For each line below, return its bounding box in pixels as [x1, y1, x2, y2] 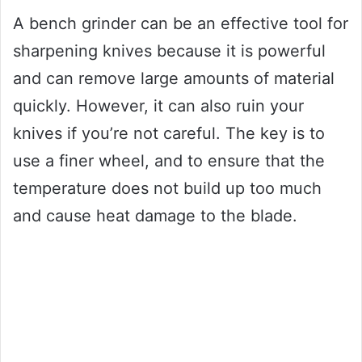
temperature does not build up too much [13, 178, 322, 198]
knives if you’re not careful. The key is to [13, 123, 325, 143]
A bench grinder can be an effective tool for [13, 13, 348, 33]
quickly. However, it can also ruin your [13, 95, 304, 116]
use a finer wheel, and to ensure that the [13, 150, 325, 170]
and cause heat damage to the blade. [13, 205, 297, 225]
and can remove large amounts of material [13, 68, 335, 88]
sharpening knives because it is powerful [13, 40, 326, 61]
